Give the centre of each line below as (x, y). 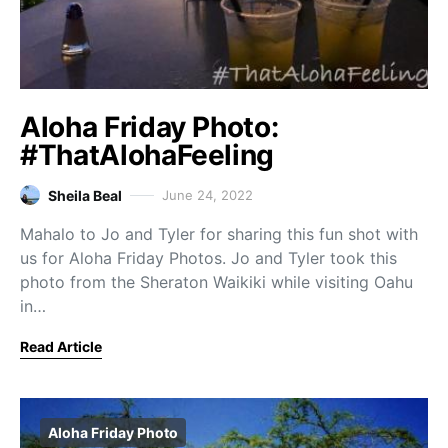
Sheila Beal (85, 195)
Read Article (61, 346)
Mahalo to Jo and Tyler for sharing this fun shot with (219, 233)
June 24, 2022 (207, 194)
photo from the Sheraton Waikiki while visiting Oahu (216, 281)
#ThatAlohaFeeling (147, 154)
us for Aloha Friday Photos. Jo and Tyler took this (208, 257)
